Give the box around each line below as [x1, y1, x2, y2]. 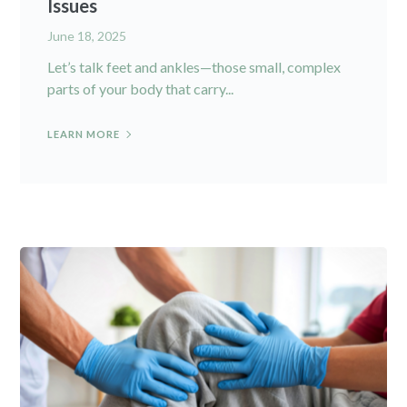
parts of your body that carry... [47, 79, 234, 97]
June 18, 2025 [47, 27, 127, 44]
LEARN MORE [47, 127, 121, 140]
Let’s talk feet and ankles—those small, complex [47, 57, 342, 75]
